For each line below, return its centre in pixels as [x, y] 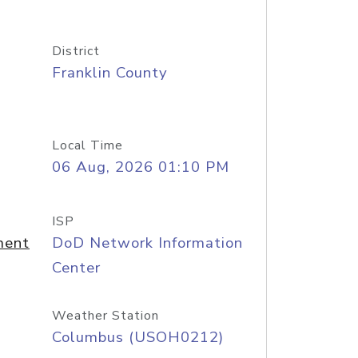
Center [76, 268]
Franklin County [109, 73]
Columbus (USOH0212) [137, 337]
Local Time [87, 145]
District [76, 51]
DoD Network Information [147, 243]
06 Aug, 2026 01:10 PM [140, 167]
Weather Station [105, 316]
